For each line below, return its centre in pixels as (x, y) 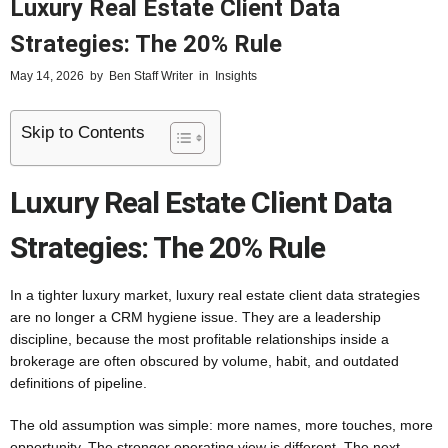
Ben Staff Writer (151, 76)
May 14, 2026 (47, 76)
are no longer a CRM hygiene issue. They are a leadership (195, 317)
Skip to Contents (83, 133)
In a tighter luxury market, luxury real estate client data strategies (215, 295)
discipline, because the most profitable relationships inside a (199, 339)
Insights (236, 76)
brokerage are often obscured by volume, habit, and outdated (204, 361)
